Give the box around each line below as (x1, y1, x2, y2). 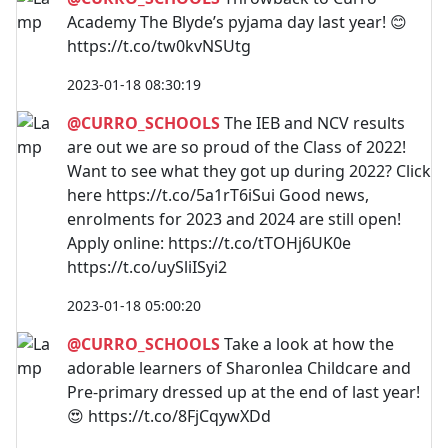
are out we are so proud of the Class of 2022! (67, 135, 406, 158)
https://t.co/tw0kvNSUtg (67, 34, 251, 57)
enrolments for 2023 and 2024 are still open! (67, 207, 401, 230)
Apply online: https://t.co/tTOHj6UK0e (67, 231, 351, 254)
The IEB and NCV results (220, 111, 405, 134)
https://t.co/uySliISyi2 (67, 255, 227, 278)
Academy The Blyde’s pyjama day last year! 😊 (67, 10, 407, 33)
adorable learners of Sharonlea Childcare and (67, 356, 411, 379)
